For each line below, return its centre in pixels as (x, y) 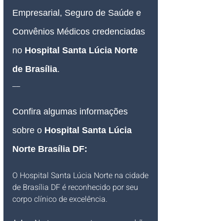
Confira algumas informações (71, 112)
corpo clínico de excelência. (61, 200)
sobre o (28, 130)
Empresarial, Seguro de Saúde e (78, 13)
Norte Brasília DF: (50, 149)
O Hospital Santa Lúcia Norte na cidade (81, 176)
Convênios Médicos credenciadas (80, 32)
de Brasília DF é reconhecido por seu (76, 188)
